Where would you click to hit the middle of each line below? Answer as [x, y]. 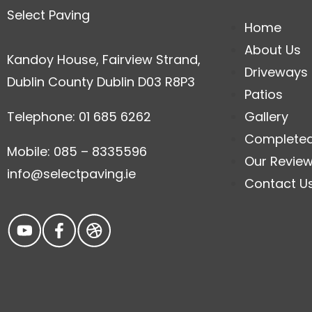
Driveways [276, 72]
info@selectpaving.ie [71, 173]
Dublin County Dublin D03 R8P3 [101, 81]
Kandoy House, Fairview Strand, [104, 59]
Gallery [266, 116]
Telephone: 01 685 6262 [79, 116]
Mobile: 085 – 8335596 [77, 151]
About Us [273, 49]
